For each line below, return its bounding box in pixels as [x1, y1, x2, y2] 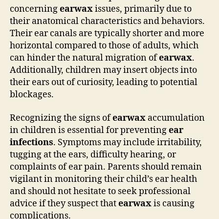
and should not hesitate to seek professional [10, 185, 191, 197]
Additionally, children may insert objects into [10, 65, 197, 76]
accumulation [146, 112, 205, 124]
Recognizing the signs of [10, 112, 112, 124]
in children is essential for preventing [10, 124, 169, 136]
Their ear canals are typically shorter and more [10, 28, 204, 39]
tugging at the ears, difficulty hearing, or [10, 149, 176, 160]
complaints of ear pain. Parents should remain [10, 161, 202, 173]
